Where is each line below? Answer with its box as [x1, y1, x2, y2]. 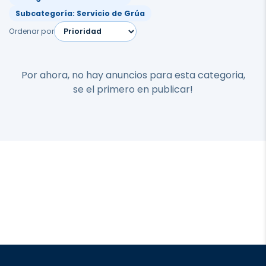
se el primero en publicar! [73, 83, 193, 97]
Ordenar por [9, 26, 54, 37]
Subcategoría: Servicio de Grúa [15, 8, 145, 18]
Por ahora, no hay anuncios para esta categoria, [21, 68, 245, 83]
